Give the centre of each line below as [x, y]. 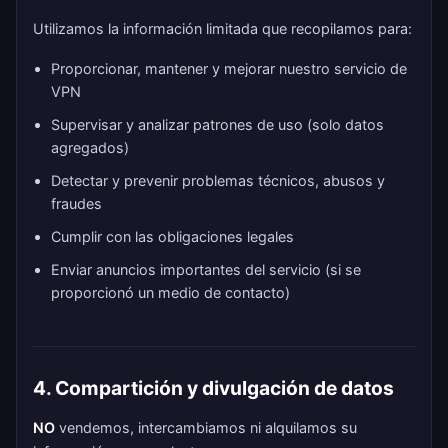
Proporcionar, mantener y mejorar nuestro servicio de [229, 68]
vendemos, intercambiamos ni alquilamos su [206, 427]
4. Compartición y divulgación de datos [213, 388]
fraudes [76, 203]
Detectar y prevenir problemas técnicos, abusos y [218, 180]
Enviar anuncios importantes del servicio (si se [206, 269]
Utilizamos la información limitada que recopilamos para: [222, 28]
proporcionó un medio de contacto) [170, 292]
